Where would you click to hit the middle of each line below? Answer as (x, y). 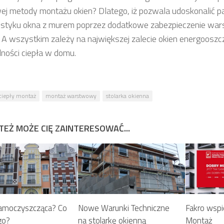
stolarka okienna (127, 96)
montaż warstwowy (71, 96)
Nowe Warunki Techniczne (124, 208)
